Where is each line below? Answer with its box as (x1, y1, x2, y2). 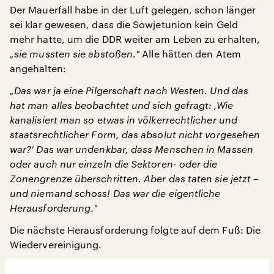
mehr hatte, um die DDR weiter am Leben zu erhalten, (10, 33, 261, 45)
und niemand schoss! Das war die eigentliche (10, 187, 221, 199)
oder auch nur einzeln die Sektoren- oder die (10, 158, 218, 169)
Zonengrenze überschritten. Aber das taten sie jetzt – (10, 172, 259, 184)
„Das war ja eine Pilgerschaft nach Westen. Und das (10, 84, 248, 96)
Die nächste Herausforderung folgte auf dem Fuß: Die (10, 224, 261, 235)
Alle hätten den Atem (139, 48, 241, 59)
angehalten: (10, 62, 66, 74)
